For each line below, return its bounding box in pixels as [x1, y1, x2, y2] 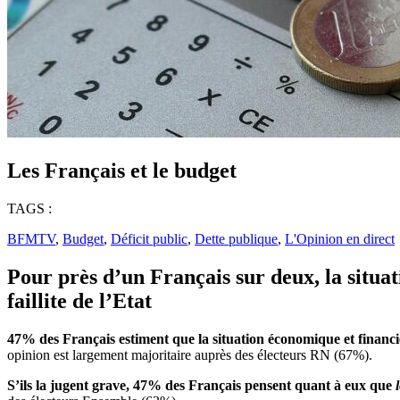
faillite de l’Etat [7, 288, 152, 312]
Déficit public [111, 230, 187, 246]
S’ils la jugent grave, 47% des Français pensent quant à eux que [7, 377, 396, 393]
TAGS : [7, 200, 52, 216]
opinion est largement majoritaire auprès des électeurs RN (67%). [7, 346, 372, 362]
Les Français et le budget [7, 158, 237, 182]
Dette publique [195, 230, 278, 246]
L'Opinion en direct [285, 230, 395, 246]
